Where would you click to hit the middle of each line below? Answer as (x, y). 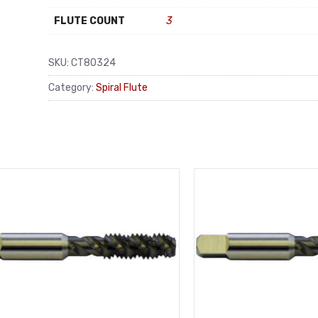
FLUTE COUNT (89, 21)
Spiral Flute (122, 87)
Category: (72, 87)
